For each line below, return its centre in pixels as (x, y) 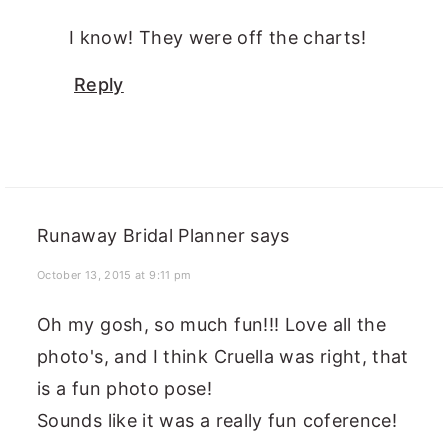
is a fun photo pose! (125, 389)
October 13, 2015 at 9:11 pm (114, 275)
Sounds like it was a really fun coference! (217, 421)
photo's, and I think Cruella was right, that (223, 357)
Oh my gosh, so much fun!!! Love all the (212, 325)
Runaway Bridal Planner (141, 236)
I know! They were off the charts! (217, 38)
